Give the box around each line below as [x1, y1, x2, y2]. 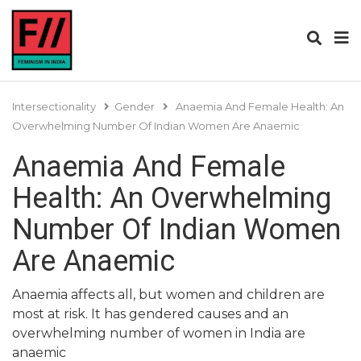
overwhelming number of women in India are [12, 326, 305, 341]
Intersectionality [12, 100, 96, 113]
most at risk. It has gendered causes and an [12, 306, 288, 322]
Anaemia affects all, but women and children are [12, 287, 325, 302]
